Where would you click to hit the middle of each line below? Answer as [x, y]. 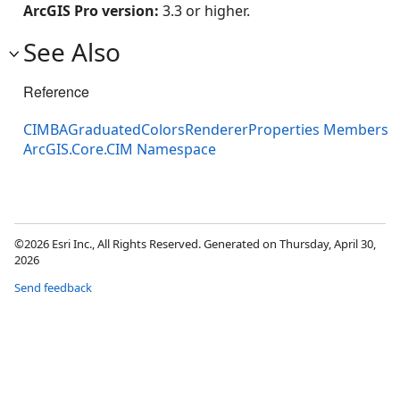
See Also [72, 52]
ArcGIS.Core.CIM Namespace [120, 150]
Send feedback [53, 288]
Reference [56, 92]
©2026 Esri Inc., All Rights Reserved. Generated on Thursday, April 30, [195, 244]
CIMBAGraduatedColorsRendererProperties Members [206, 130]
